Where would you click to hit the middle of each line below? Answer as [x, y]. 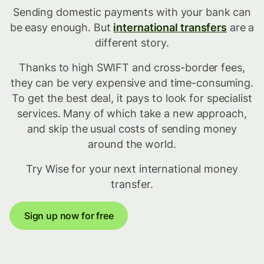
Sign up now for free [69, 215]
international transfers [170, 27]
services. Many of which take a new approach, [132, 113]
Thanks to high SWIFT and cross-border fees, [132, 67]
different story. [132, 42]
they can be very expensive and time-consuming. [132, 82]
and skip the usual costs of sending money [132, 128]
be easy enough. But [62, 27]
